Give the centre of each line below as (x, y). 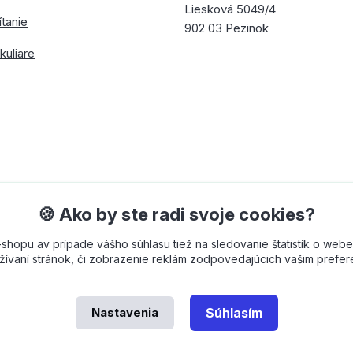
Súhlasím (234, 313)
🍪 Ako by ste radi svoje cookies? (176, 214)
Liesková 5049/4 (230, 9)
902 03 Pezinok (227, 28)
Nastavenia (124, 312)
